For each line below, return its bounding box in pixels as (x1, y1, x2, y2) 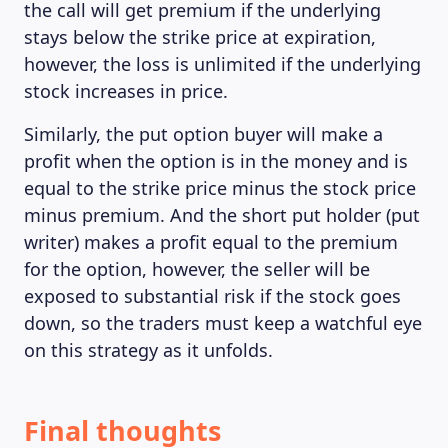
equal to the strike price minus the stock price (24, 176, 416, 200)
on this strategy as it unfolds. (24, 338, 273, 362)
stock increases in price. (24, 79, 228, 103)
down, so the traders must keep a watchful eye (24, 311, 422, 335)
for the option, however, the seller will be (24, 257, 370, 281)
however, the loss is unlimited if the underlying (24, 52, 421, 76)
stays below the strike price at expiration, (24, 25, 376, 49)
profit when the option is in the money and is (24, 149, 408, 173)
